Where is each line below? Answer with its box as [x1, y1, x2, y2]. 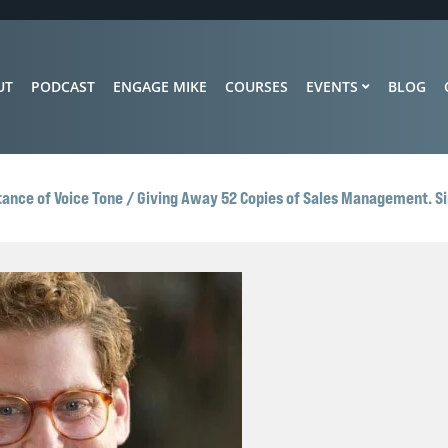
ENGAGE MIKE [113, 77, 207, 96]
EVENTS [306, 77, 358, 96]
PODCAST [31, 77, 95, 96]
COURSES [225, 77, 288, 96]
